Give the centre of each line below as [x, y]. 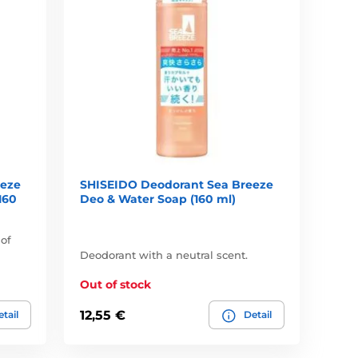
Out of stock [116, 285]
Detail [257, 315]
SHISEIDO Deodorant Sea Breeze [177, 185]
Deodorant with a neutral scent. [164, 255]
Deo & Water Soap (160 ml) [158, 199]
